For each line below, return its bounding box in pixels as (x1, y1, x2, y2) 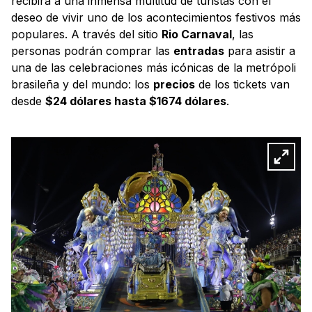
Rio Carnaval (162, 27, 232, 42)
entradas (173, 44, 224, 58)
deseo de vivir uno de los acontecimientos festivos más (11, 10, 301, 25)
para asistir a (224, 44, 295, 58)
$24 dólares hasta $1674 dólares (45, 94, 226, 109)
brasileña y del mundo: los (11, 77, 153, 92)
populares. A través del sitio (11, 27, 162, 42)
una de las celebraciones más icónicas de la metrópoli (11, 61, 296, 75)
